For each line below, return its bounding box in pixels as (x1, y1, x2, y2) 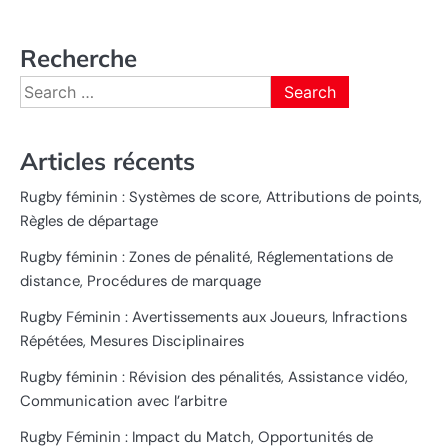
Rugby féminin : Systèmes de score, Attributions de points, (20, 187, 422, 208)
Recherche (20, 42, 137, 73)
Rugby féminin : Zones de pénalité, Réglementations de (20, 247, 393, 268)
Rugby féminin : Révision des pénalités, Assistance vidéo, (20, 367, 408, 388)
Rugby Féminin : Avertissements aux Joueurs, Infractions (20, 307, 407, 328)
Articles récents (20, 146, 195, 177)
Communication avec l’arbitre (20, 391, 227, 412)
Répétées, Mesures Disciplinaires (20, 331, 244, 352)
